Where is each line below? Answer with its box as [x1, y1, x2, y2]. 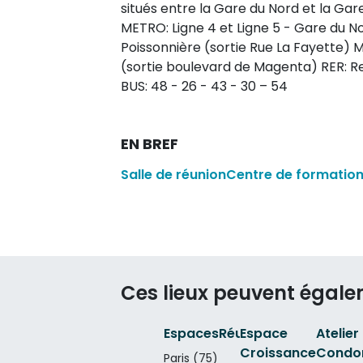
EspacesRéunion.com [163, 323, 305, 343]
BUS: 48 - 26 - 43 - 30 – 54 [121, 76, 288, 96]
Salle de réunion [121, 164, 226, 184]
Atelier [315, 323, 359, 343]
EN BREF [121, 133, 178, 154]
